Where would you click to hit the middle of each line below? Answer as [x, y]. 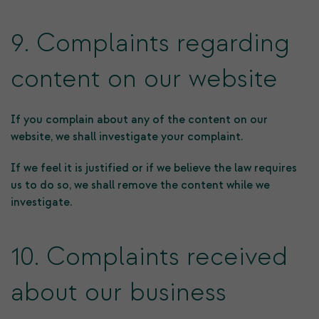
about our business [119, 293]
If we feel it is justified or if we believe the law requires [154, 168]
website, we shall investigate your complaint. [127, 137]
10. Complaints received [149, 257]
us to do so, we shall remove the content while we [140, 185]
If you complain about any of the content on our [139, 120]
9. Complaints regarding [150, 43]
